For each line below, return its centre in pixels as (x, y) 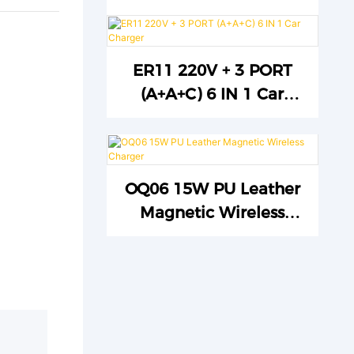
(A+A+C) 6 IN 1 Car (213, 94)
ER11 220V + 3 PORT (212, 70)
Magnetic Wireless (180, 213)
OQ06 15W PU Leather (149, 189)
